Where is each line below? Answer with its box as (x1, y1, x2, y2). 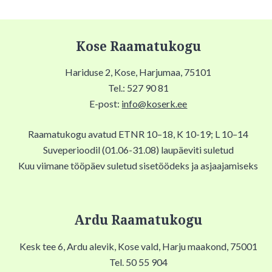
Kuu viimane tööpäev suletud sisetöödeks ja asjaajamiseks (18, 160, 259, 172)
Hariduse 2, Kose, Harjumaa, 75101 (65, 66, 212, 78)
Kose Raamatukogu (75, 39, 201, 54)
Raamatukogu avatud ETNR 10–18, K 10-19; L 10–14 (28, 128, 249, 140)
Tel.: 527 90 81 (107, 82, 169, 94)
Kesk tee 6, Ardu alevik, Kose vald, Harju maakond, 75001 (19, 240, 257, 252)
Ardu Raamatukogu (74, 213, 203, 228)
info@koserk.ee (121, 98, 188, 110)
